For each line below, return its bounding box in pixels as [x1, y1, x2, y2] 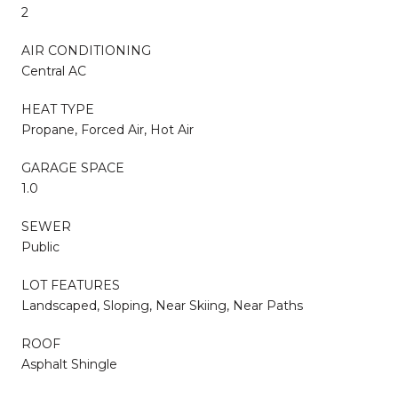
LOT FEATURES [21, 276, 120, 293]
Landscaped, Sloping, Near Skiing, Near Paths [21, 297, 303, 314]
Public [21, 238, 60, 255]
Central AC [21, 62, 86, 79]
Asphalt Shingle [21, 355, 117, 372]
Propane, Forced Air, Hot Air [21, 121, 194, 138]
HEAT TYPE [21, 100, 94, 117]
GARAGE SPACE [21, 159, 124, 176]
